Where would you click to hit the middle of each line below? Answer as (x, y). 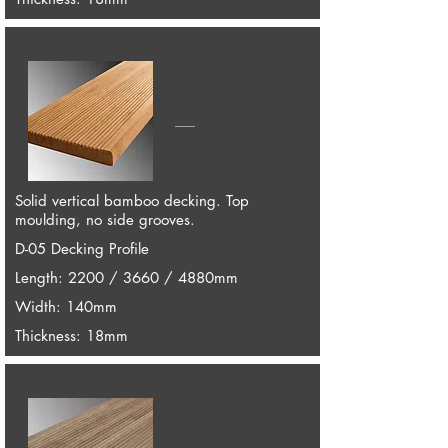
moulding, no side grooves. (104, 219)
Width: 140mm (65, 306)
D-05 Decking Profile (81, 248)
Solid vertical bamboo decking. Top (131, 200)
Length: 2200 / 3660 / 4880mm (126, 277)
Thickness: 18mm (71, 335)
